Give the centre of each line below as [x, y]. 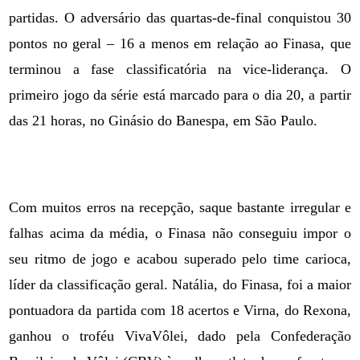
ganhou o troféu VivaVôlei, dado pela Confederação [180, 336]
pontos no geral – [64, 43]
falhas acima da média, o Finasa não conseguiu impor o [180, 233]
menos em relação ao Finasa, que [248, 43]
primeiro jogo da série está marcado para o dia [148, 95]
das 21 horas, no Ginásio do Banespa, [121, 121]
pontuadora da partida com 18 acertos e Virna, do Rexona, [180, 310]
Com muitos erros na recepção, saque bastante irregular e [180, 207]
